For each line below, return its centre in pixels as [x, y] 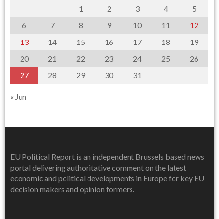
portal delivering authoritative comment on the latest [99, 168]
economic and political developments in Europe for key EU [108, 178]
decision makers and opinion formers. [73, 189]
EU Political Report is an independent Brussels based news [108, 157]
